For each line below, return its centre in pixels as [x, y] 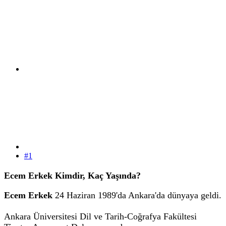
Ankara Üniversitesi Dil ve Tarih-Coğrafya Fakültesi [100, 217]
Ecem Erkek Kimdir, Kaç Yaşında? [72, 175]
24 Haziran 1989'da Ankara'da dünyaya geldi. [137, 195]
